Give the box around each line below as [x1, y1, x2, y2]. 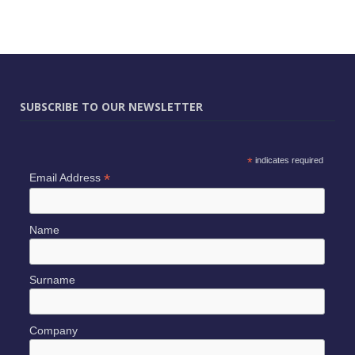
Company [29, 323, 78, 337]
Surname [29, 273, 75, 287]
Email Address [29, 171, 104, 185]
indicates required [252, 155, 323, 166]
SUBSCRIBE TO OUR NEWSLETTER [20, 99, 203, 115]
